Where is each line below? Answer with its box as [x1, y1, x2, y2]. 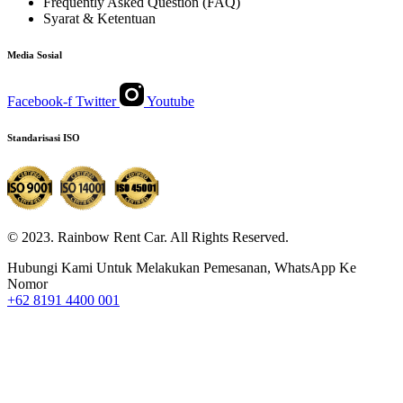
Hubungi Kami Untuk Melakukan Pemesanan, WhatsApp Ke [7, 259, 356, 275]
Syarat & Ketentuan [43, 10, 156, 26]
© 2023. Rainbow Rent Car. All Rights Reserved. [7, 228, 289, 245]
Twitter [76, 93, 116, 109]
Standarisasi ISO [7, 131, 80, 143]
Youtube [147, 93, 194, 109]
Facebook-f [7, 93, 72, 109]
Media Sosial [7, 49, 62, 60]
